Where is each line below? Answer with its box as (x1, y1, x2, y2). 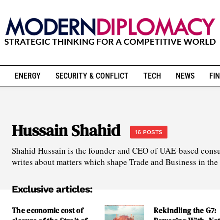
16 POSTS (135, 128, 163, 136)
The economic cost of (12, 205, 83, 216)
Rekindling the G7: (154, 205, 217, 216)
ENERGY (14, 71, 41, 81)
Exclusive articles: (12, 183, 92, 195)
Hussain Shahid (12, 119, 120, 141)
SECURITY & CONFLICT (55, 71, 129, 81)
